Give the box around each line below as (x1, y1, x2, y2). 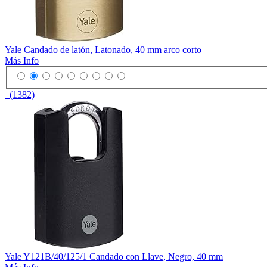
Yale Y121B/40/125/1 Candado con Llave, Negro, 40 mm (5, 252, 223, 262)
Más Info (5, 55, 39, 66)
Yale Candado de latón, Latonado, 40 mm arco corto (5, 44, 201, 55)
